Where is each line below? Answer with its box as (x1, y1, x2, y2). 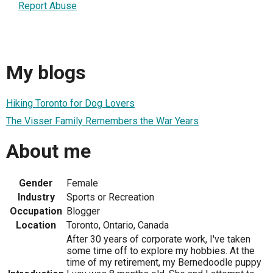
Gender (19, 177, 53, 190)
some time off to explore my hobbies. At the (66, 245, 255, 257)
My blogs (6, 61, 86, 85)
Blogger (66, 205, 100, 218)
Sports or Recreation (66, 191, 154, 204)
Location (16, 219, 56, 232)
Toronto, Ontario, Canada (66, 219, 169, 232)
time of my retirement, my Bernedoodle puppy (66, 257, 261, 269)
